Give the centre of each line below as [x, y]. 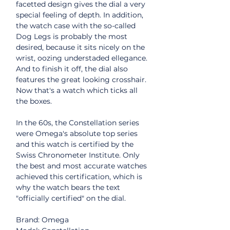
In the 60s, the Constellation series [78, 123]
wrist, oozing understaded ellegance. [82, 58]
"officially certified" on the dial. [71, 198]
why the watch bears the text [68, 187]
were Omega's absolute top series [77, 133]
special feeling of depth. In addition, [80, 15]
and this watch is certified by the [75, 144]
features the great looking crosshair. [81, 80]
